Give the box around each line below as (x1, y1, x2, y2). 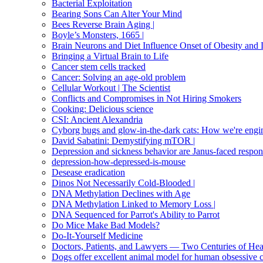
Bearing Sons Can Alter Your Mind (52, 9, 182, 19)
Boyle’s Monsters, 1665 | (52, 30, 144, 41)
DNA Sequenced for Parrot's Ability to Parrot (52, 210, 220, 220)
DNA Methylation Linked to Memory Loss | (52, 199, 215, 210)
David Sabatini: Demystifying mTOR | (52, 136, 195, 146)
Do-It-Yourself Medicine (52, 231, 143, 241)
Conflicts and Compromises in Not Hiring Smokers (52, 93, 241, 104)
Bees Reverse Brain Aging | (52, 19, 154, 30)
